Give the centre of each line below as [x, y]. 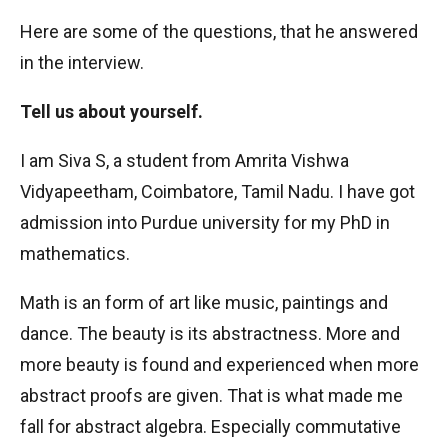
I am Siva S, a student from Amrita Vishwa [184, 160]
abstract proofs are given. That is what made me [211, 395]
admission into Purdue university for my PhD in [205, 222]
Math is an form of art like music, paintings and [204, 302]
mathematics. [75, 253]
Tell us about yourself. [111, 111]
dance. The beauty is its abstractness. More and [210, 333]
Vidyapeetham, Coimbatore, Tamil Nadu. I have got [217, 191]
